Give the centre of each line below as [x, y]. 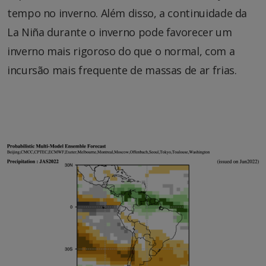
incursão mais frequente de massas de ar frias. [122, 70]
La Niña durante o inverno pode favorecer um [120, 32]
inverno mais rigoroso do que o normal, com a [121, 51]
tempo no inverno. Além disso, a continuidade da [127, 13]
